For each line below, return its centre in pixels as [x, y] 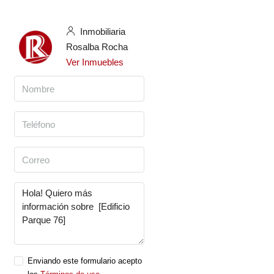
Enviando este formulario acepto [85, 261]
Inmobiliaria [102, 31]
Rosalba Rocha [97, 47]
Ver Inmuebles [95, 62]
